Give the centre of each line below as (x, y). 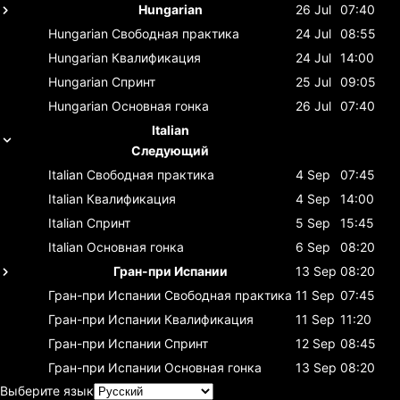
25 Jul (313, 81)
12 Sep (316, 343)
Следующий (170, 150)
